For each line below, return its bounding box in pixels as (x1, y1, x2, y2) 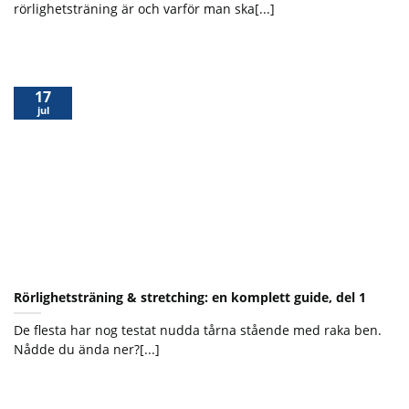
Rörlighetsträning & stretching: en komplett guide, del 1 (14, 288, 366, 306)
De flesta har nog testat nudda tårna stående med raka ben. (14, 320, 382, 339)
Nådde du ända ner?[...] (14, 340, 160, 358)
